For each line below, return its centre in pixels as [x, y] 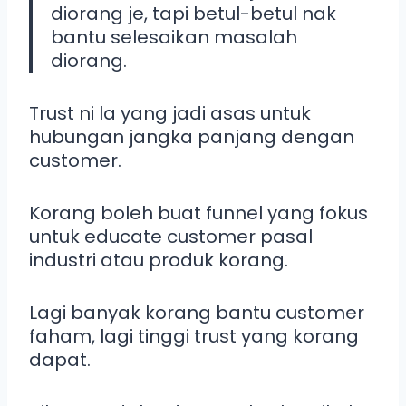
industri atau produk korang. [159, 260]
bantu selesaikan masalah [174, 37]
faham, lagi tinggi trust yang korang [194, 336]
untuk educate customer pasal [171, 236]
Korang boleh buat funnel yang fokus [198, 213]
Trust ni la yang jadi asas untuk [170, 113]
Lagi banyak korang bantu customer [197, 312]
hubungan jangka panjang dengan [192, 136]
